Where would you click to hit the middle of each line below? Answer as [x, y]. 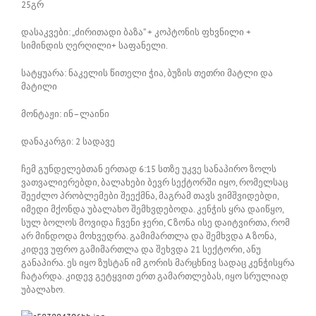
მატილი [39, 86]
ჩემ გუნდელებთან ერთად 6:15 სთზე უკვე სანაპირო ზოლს [149, 169]
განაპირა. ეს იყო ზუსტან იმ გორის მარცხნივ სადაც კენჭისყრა [158, 262]
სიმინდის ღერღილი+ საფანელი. [95, 45]
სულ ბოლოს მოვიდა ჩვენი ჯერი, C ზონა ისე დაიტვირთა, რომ [156, 222]
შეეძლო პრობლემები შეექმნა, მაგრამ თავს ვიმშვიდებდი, [150, 195]
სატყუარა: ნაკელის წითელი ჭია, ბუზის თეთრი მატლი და [147, 73]
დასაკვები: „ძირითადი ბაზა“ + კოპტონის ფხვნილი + [136, 32]
